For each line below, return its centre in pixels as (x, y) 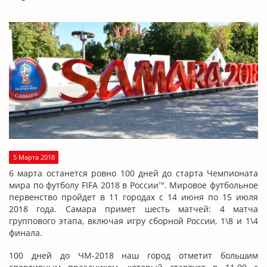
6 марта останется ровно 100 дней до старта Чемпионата (133, 173)
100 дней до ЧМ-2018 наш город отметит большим (133, 255)
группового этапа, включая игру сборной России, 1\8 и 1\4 (133, 221)
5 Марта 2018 (34, 157)
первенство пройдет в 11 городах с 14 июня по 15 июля (133, 197)
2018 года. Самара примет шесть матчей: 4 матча (133, 209)
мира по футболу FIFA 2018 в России (84, 185)
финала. (26, 232)
